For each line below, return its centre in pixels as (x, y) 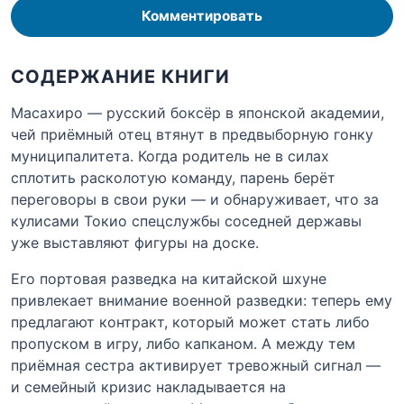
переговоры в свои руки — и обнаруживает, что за (195, 199)
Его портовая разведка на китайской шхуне (169, 278)
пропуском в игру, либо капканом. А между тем (183, 343)
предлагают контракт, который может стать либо (190, 321)
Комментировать (202, 16)
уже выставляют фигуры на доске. (135, 242)
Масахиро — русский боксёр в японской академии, (197, 112)
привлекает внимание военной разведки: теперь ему (202, 300)
